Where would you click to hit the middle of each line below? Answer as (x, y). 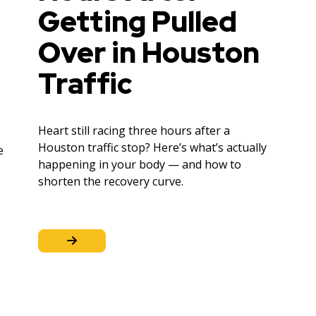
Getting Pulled (138, 21)
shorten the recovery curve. (111, 181)
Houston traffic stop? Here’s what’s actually (152, 147)
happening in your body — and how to (140, 164)
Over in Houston (149, 52)
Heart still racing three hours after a (134, 130)
